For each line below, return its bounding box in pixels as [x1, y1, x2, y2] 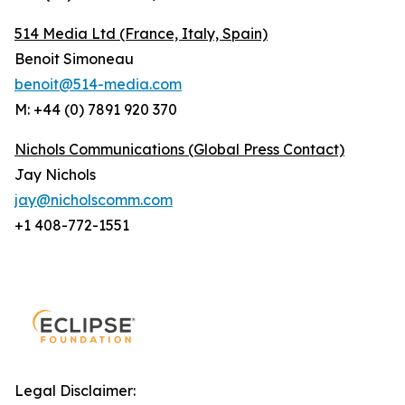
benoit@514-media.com [14, 75, 182, 93]
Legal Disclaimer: [14, 381, 136, 400]
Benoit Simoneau [14, 50, 134, 68]
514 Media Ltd [14, 24, 119, 42]
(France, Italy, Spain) [119, 24, 268, 42]
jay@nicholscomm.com [14, 191, 173, 209]
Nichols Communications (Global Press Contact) [14, 140, 344, 158]
